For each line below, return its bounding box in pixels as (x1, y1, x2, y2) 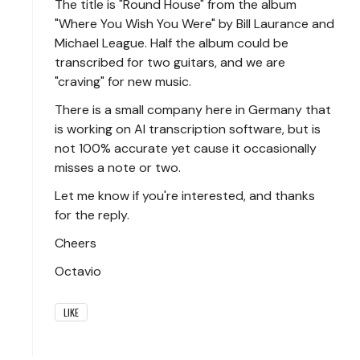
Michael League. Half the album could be (55, 35, 288, 51)
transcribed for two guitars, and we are (55, 54, 285, 71)
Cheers (55, 235, 96, 252)
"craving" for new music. (55, 73, 191, 90)
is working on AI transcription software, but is (55, 121, 321, 137)
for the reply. (55, 207, 129, 223)
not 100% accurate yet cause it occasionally (55, 140, 317, 157)
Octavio (55, 263, 104, 280)
